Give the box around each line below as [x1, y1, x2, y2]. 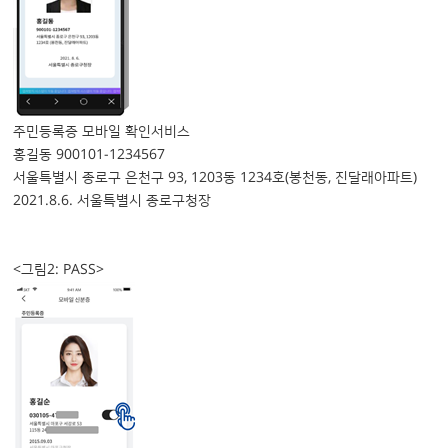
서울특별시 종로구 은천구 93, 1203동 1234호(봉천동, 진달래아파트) [13, 170, 417, 187]
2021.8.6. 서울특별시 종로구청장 [13, 193, 211, 210]
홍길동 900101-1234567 [13, 147, 165, 164]
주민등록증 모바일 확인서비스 [13, 124, 190, 141]
